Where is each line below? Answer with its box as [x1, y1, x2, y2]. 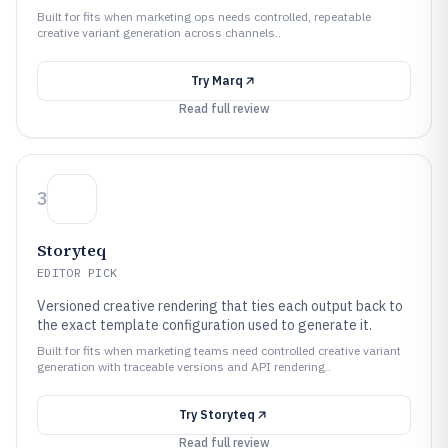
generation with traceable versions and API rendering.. [37, 359, 331, 374]
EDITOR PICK [37, 265, 118, 280]
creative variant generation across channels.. [37, 25, 281, 40]
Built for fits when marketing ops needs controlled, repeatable [37, 9, 371, 24]
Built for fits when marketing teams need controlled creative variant [37, 343, 401, 358]
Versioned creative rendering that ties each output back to [37, 297, 403, 315]
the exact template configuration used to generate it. [37, 316, 372, 334]
